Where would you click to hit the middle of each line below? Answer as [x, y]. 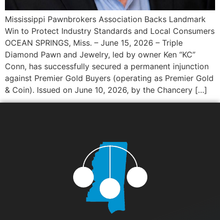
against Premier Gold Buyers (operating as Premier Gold [109, 78]
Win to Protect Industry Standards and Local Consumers [110, 31]
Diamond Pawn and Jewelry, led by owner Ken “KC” [100, 54]
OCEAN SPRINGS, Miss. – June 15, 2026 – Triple [94, 42]
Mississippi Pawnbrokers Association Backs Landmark [105, 19]
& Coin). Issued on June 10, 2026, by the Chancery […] [106, 90]
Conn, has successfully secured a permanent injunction [107, 66]
